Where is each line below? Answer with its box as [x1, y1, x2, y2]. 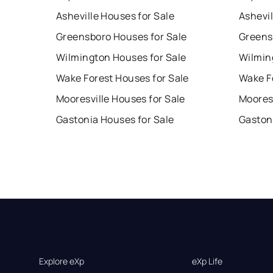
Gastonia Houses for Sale [56, 113, 174, 127]
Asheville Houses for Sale [56, 9, 174, 23]
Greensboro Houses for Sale [56, 30, 187, 44]
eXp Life [192, 255, 223, 268]
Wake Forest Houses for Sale [56, 71, 189, 85]
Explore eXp [39, 255, 84, 268]
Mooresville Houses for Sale [56, 92, 185, 106]
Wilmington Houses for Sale [56, 51, 186, 65]
